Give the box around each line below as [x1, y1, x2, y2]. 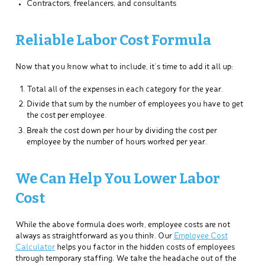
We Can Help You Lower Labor [15, 170, 220, 187]
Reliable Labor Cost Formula [15, 31, 211, 49]
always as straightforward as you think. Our [15, 232, 174, 240]
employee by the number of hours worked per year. [26, 138, 207, 146]
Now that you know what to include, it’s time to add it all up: [15, 63, 233, 71]
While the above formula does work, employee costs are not [15, 221, 230, 229]
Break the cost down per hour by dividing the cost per [26, 127, 217, 135]
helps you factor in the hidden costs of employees [54, 243, 235, 251]
